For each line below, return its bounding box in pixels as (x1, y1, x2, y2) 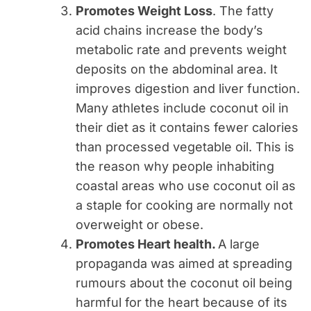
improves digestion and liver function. (76, 81, 300, 96)
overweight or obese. (76, 217, 203, 232)
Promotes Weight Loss (76, 3, 212, 18)
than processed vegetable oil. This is (76, 139, 294, 154)
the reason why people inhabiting (76, 158, 274, 174)
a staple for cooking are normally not (76, 197, 293, 212)
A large (218, 236, 260, 251)
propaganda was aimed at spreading (76, 255, 292, 271)
